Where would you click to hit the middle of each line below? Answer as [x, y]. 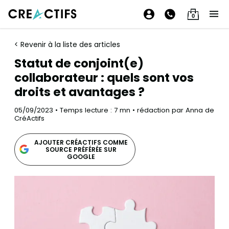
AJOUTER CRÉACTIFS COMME [81, 142]
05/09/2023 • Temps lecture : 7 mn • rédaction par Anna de [114, 110]
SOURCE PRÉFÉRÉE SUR [81, 149]
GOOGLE [81, 156]
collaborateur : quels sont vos [104, 78]
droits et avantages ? [79, 92]
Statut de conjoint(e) [79, 63]
